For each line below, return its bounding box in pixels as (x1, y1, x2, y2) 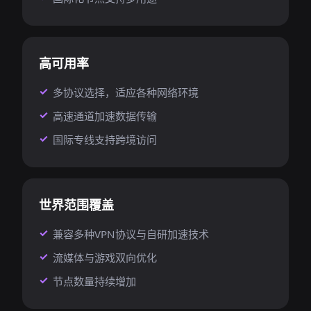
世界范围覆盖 (39, 196, 114, 213)
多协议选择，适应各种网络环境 (53, 85, 199, 99)
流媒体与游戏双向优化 (53, 251, 157, 264)
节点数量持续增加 (53, 274, 136, 288)
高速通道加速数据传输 (53, 109, 157, 123)
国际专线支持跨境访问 (53, 133, 157, 146)
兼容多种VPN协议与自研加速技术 (53, 227, 209, 241)
